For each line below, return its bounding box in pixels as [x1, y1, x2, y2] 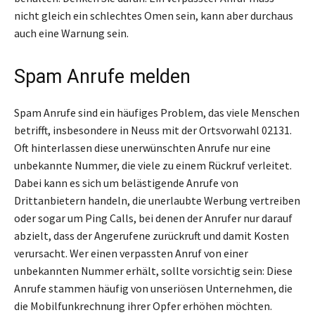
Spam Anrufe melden [14, 65, 191, 89]
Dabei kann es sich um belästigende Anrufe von [14, 176, 238, 191]
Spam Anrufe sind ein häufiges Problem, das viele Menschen [14, 105, 300, 120]
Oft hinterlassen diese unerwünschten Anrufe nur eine [14, 141, 271, 155]
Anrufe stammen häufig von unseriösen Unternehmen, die [14, 281, 292, 296]
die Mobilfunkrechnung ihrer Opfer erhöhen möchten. [14, 299, 272, 314]
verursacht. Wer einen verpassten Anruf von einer [14, 246, 248, 261]
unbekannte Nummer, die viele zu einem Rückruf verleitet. [14, 158, 292, 173]
